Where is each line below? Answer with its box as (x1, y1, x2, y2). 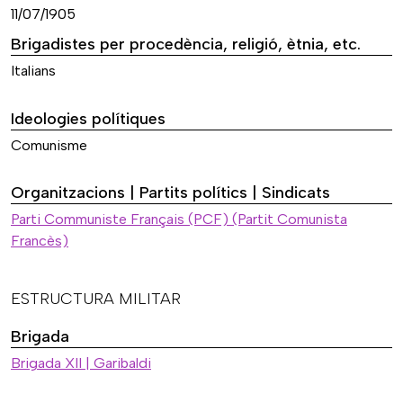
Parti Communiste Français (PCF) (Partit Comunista (11, 210, 347, 228)
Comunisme (11, 136, 87, 154)
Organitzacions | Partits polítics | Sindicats (11, 182, 330, 202)
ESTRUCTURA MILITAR (11, 288, 181, 309)
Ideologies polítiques (11, 108, 166, 129)
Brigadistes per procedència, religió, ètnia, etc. (11, 34, 361, 55)
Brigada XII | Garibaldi (11, 354, 151, 372)
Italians (11, 62, 56, 80)
